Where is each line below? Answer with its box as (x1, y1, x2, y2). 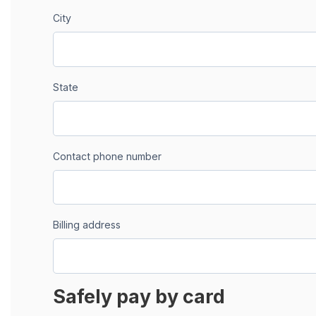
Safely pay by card (53, 284, 225, 308)
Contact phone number (53, 150, 162, 162)
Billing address (53, 219, 121, 231)
